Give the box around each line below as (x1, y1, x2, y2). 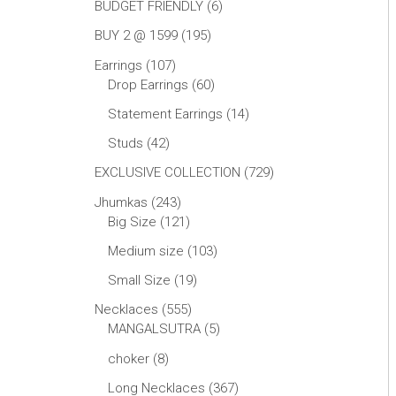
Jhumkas (95, 194, 148, 210)
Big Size (108, 213, 156, 230)
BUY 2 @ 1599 (95, 27, 178, 44)
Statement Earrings (108, 105, 223, 122)
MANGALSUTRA (108, 321, 201, 338)
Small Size (108, 272, 171, 288)
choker (108, 350, 149, 367)
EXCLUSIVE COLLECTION (95, 164, 240, 181)
